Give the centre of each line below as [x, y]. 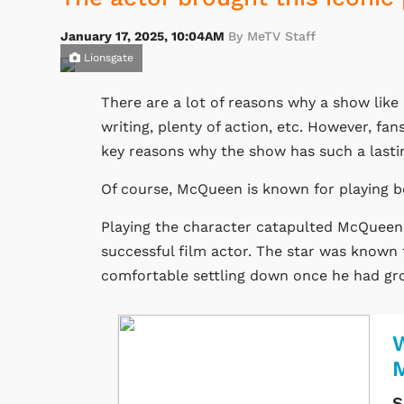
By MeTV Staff [272, 37]
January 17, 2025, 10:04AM [144, 37]
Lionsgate [107, 58]
